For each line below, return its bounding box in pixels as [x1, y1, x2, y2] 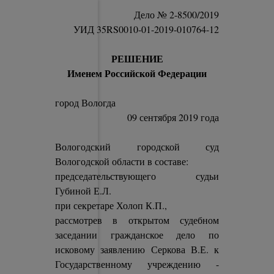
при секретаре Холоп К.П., [55, 199, 168, 212]
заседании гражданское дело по [55, 228, 219, 241]
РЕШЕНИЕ [111, 51, 163, 65]
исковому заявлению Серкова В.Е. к [55, 243, 219, 256]
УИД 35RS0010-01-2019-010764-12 [73, 23, 219, 35]
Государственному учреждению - [55, 257, 219, 270]
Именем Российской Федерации [67, 66, 207, 80]
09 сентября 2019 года [127, 111, 219, 124]
